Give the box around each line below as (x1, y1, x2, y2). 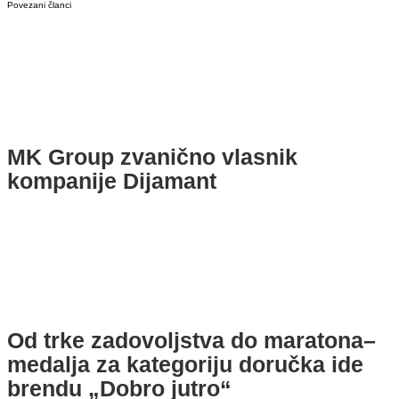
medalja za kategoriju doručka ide (7, 352, 363, 378)
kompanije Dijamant (7, 168, 216, 194)
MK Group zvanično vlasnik (7, 144, 297, 170)
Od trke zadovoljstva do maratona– (7, 328, 376, 354)
